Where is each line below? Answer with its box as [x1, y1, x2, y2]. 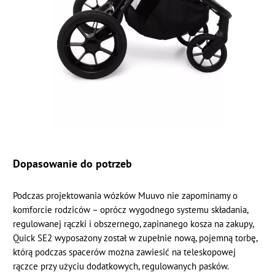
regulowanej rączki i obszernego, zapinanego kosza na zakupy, [13, 218, 254, 230]
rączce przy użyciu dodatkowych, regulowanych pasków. [13, 260, 230, 273]
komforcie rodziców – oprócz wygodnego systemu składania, [13, 204, 249, 216]
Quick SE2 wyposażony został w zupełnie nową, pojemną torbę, [13, 232, 258, 244]
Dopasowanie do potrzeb [13, 156, 133, 171]
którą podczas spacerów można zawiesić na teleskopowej [13, 246, 236, 258]
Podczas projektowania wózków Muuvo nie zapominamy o [13, 190, 238, 202]
